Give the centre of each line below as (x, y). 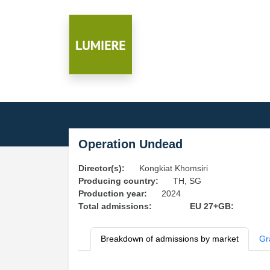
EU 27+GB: (212, 206)
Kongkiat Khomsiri (174, 168)
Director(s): (102, 168)
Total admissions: (115, 206)
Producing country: (118, 181)
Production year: (113, 193)
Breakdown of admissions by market (170, 239)
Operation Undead (130, 144)
